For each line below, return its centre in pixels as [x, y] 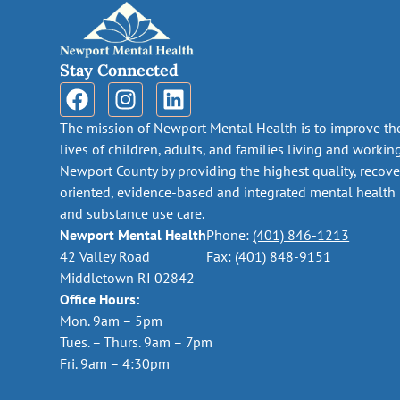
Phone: [230, 234]
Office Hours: [100, 299]
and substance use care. [133, 213]
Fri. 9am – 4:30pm [115, 363]
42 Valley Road [105, 256]
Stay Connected [120, 70]
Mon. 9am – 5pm [112, 320]
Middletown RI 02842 [128, 277]
